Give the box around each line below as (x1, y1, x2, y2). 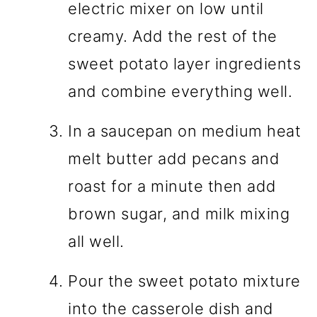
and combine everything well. (68, 82, 293, 101)
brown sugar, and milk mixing (68, 204, 290, 224)
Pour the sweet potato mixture (68, 272, 301, 291)
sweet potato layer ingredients (68, 54, 301, 74)
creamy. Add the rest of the (68, 27, 277, 46)
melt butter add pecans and (68, 149, 280, 168)
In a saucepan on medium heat (68, 122, 301, 141)
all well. (68, 232, 125, 251)
